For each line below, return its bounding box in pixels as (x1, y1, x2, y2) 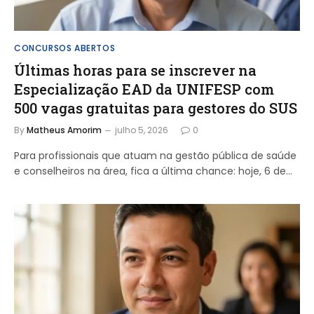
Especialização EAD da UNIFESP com (14, 80, 274, 98)
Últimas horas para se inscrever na (14, 61, 257, 79)
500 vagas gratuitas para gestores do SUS (14, 99, 297, 117)
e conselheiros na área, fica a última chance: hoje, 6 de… (14, 164, 292, 178)
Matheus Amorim (27, 124, 102, 136)
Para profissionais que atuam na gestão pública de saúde (14, 149, 296, 163)
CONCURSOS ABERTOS (14, 42, 116, 54)
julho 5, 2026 (115, 124, 168, 136)
